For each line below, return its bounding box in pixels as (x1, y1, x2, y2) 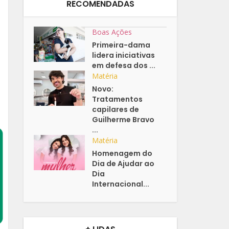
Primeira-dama (92, 40, 151, 51)
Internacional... (92, 179, 150, 190)
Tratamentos (92, 94, 143, 105)
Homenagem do (92, 148, 153, 159)
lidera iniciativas (92, 50, 155, 61)
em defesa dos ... (92, 60, 156, 71)
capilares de (92, 104, 140, 115)
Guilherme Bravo (92, 114, 155, 125)
